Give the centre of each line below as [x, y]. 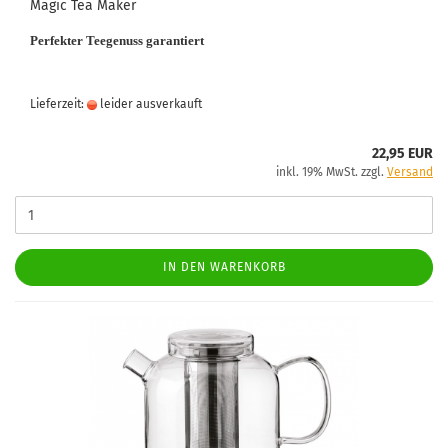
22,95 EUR [402, 153]
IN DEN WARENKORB [224, 267]
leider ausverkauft [149, 104]
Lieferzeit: [58, 104]
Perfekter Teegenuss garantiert [117, 40]
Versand [410, 172]
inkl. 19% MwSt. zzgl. [331, 172]
